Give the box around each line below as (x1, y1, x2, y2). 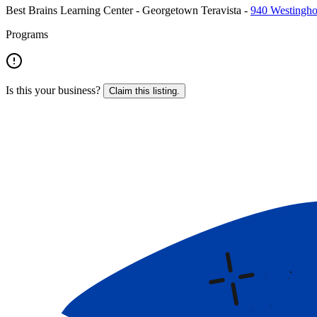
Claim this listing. (109, 85, 180, 96)
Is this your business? (6, 83, 100, 96)
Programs (6, 28, 48, 40)
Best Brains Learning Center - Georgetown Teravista (6, 4, 241, 16)
